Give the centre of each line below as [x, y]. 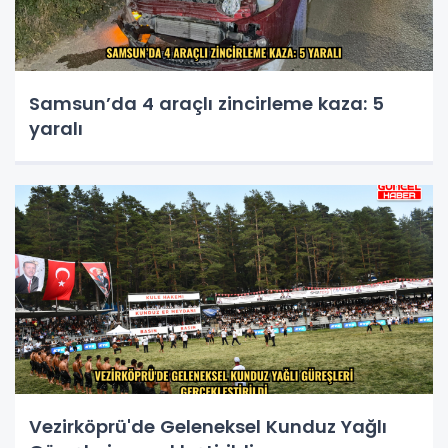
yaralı [56, 129]
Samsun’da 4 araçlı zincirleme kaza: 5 [206, 104]
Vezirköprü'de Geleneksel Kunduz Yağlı [208, 427]
